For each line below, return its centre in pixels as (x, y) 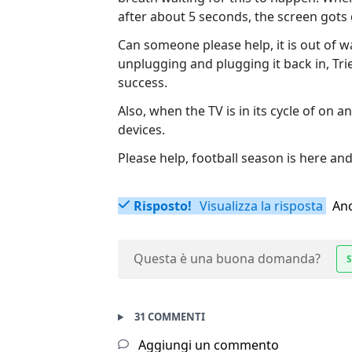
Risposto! (163, 206)
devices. (141, 130)
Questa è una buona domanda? (227, 259)
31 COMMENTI (169, 317)
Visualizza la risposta (260, 206)
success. (143, 83)
